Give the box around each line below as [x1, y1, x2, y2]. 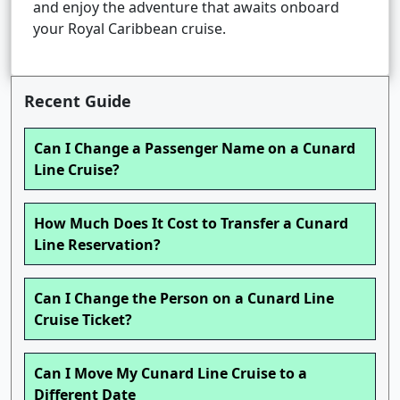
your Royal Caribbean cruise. [33, 19, 226, 39]
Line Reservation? [34, 235, 161, 255]
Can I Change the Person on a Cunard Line [34, 288, 334, 309]
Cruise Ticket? [34, 310, 132, 330]
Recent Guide [24, 90, 131, 112]
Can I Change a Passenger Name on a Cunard [34, 138, 355, 159]
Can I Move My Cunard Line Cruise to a [34, 363, 307, 384]
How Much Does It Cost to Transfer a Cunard [34, 213, 348, 234]
